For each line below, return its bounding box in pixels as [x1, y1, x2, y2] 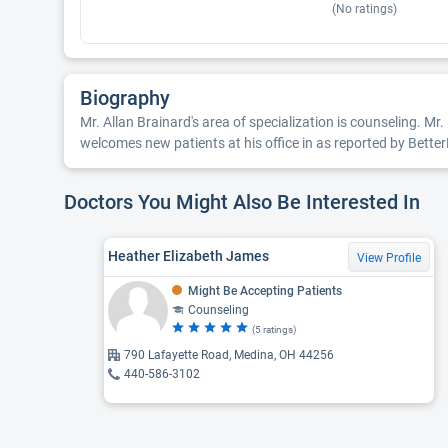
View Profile [357, 250, 421, 265]
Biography [80, 86, 170, 110]
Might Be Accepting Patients [188, 283, 342, 298]
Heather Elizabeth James [108, 248, 269, 264]
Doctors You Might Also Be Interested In [64, 190, 425, 214]
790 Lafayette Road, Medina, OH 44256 [124, 347, 334, 362]
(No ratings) [331, 2, 397, 16]
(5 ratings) [252, 323, 296, 335]
